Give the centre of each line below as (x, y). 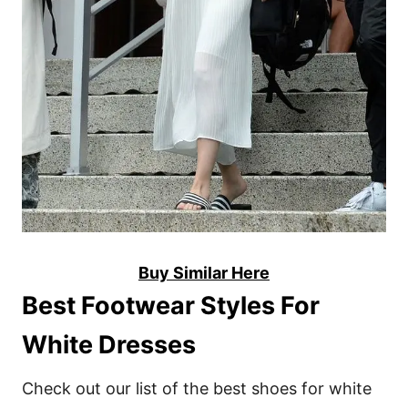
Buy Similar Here (204, 273)
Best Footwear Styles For (171, 306)
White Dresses (109, 345)
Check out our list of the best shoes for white (197, 389)
